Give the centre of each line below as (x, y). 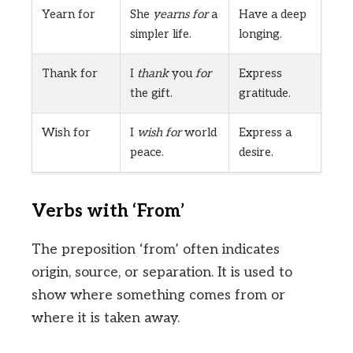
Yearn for (69, 15)
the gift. (151, 93)
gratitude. (265, 93)
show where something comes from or (158, 295)
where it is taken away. (106, 318)
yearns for (180, 15)
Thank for (70, 74)
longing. (260, 34)
